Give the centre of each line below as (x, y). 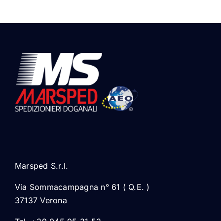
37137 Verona (41, 200)
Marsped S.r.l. (41, 166)
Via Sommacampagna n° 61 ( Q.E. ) (82, 187)
